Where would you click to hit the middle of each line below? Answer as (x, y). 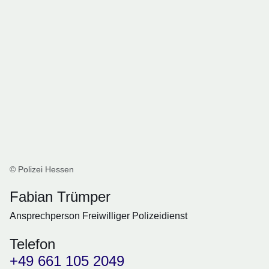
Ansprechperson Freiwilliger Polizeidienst (98, 216)
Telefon (32, 244)
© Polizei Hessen (42, 170)
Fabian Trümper (60, 197)
